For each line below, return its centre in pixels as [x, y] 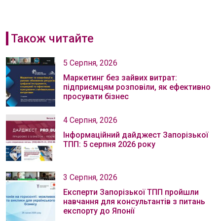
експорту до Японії [99, 211]
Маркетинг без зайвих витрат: [120, 77]
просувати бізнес [96, 96]
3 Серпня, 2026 [90, 177]
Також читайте [52, 38]
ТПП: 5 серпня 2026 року [109, 144]
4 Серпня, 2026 [90, 120]
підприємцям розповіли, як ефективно [137, 87]
